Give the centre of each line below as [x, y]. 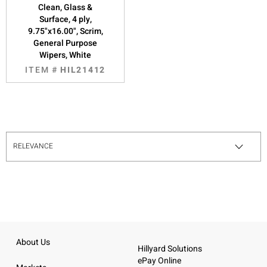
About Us [33, 242]
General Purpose [66, 43]
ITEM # [43, 70]
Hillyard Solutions [170, 249]
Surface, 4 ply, [65, 19]
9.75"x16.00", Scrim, [65, 31]
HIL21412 [83, 70]
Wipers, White [66, 55]
